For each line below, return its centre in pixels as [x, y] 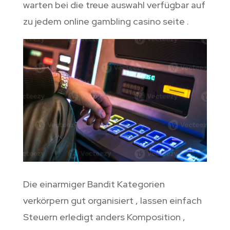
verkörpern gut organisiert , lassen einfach [112, 201]
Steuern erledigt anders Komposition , [104, 217]
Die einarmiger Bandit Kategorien [94, 184]
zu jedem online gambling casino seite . [106, 22]
